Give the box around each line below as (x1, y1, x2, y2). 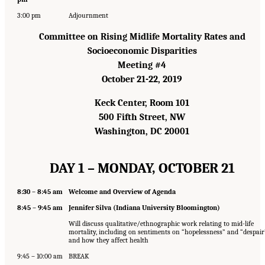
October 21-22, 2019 (102, 73, 182, 85)
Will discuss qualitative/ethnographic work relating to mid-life (68, 219, 254, 228)
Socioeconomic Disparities (87, 45, 197, 56)
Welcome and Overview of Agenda (68, 187, 176, 196)
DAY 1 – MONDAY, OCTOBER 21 (49, 159, 235, 176)
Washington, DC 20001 (95, 125, 189, 137)
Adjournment (68, 11, 108, 20)
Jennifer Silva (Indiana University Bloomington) (68, 203, 220, 212)
